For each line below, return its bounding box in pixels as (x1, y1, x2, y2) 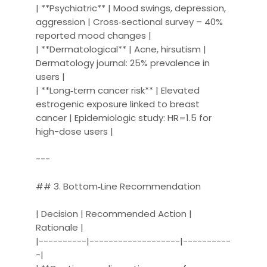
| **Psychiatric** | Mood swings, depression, (36, 1, 226, 14)
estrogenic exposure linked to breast (36, 97, 200, 110)
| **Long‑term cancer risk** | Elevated (36, 83, 200, 97)
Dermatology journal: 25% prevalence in (36, 56, 210, 69)
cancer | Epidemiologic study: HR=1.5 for (36, 111, 212, 124)
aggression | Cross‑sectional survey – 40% (36, 15, 223, 28)
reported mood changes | (36, 29, 152, 42)
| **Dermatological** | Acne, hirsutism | (36, 42, 207, 55)
